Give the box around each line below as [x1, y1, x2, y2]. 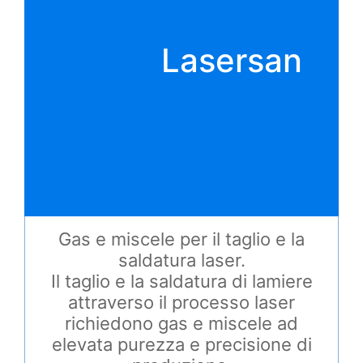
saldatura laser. [117, 250, 246, 271]
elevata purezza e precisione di [51, 334, 312, 355]
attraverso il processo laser [68, 292, 295, 313]
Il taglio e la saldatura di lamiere [50, 271, 313, 292]
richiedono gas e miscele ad [65, 313, 298, 334]
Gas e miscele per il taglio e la [58, 228, 305, 250]
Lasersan [161, 41, 302, 80]
